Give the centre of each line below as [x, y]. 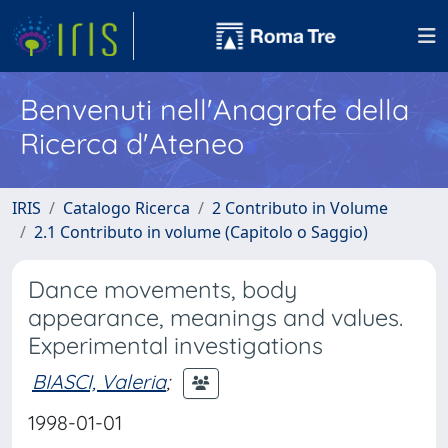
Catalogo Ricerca [126, 208]
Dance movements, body [162, 289]
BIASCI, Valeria [99, 381]
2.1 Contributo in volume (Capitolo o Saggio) [201, 232]
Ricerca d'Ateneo [132, 143]
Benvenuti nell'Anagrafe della [214, 109]
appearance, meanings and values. [215, 317]
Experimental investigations [175, 345]
